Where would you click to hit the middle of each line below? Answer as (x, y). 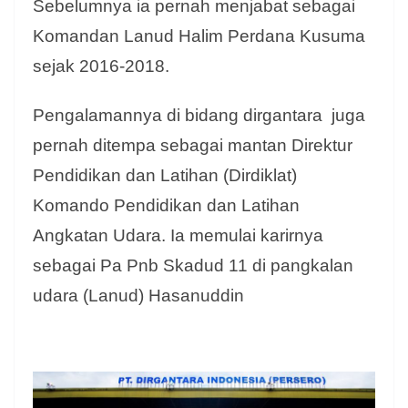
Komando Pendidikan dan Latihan (166, 205)
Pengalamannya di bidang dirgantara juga (199, 115)
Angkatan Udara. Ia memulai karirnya (178, 235)
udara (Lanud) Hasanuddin (138, 295)
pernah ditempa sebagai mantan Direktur (193, 145)
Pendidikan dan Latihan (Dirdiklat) (165, 175)
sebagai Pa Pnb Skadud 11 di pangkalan (193, 265)
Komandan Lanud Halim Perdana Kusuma (199, 36)
